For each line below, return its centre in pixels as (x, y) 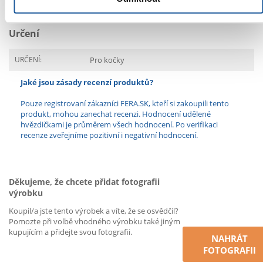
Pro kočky (107, 60)
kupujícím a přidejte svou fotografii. (70, 232)
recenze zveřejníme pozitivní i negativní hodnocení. (109, 135)
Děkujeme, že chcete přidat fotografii (84, 182)
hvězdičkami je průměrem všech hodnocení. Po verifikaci (119, 124)
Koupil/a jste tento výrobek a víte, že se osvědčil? (94, 211)
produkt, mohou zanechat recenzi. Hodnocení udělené (116, 114)
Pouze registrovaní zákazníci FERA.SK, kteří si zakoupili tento (125, 103)
